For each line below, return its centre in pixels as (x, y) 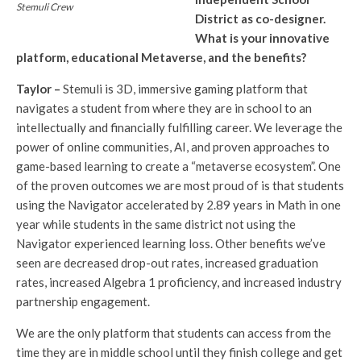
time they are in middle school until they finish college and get (179, 352)
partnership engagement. (83, 301)
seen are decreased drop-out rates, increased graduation (167, 262)
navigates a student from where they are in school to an (164, 108)
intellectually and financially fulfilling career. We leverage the (179, 127)
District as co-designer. (262, 18)
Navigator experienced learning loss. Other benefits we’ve (171, 243)
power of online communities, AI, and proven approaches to (173, 146)
